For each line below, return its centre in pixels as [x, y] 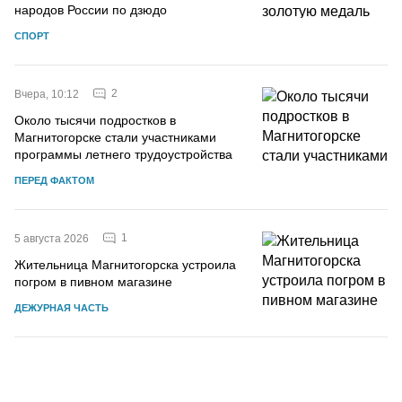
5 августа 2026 [52, 238]
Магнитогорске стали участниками [115, 137]
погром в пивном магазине [93, 281]
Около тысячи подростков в [95, 120]
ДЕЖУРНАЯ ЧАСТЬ [61, 307]
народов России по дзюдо [91, 9]
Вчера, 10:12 [47, 94]
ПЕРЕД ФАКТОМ [54, 180]
